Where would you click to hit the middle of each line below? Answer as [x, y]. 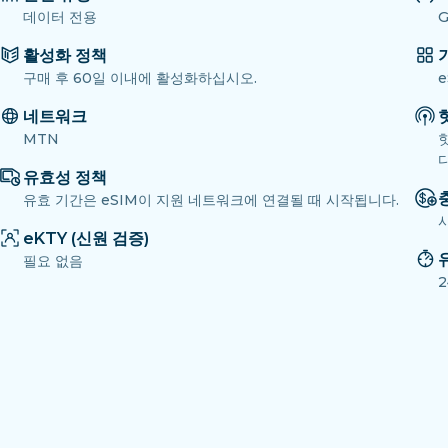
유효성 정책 [65, 178]
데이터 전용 [60, 17]
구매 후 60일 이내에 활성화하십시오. [140, 78]
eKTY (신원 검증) [86, 239]
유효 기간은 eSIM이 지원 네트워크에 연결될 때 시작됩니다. [211, 200]
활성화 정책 [65, 56]
